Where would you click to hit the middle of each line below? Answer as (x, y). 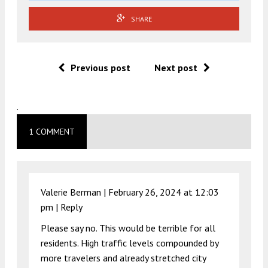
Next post (176, 67)
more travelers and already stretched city (123, 258)
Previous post (100, 67)
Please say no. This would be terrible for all (128, 228)
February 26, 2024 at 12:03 (164, 192)
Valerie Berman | (74, 192)
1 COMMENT (52, 131)
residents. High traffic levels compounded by (130, 243)
